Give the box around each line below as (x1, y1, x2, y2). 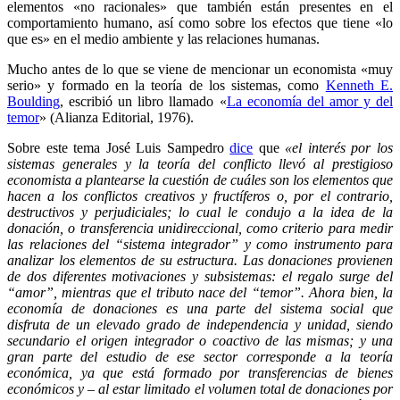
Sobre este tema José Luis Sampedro (7, 139, 230, 155)
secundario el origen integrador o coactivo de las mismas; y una (7, 332, 393, 348)
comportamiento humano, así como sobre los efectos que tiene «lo (7, 14, 393, 30)
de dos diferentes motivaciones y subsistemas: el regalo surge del (7, 268, 393, 284)
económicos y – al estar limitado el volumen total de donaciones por (7, 380, 393, 396)
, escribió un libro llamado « (60, 93, 227, 109)
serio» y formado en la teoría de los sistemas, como (7, 77, 326, 93)
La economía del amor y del (226, 93, 393, 109)
